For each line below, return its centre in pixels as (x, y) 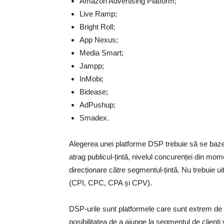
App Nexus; (99, 40)
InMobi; (91, 79)
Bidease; (94, 92)
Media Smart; (101, 53)
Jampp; (92, 66)
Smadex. (94, 118)
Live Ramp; (98, 14)
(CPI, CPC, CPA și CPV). (110, 183)
